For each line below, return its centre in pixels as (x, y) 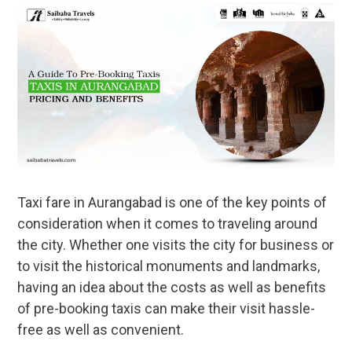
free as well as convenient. (101, 330)
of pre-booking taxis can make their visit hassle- (167, 309)
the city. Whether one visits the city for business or (176, 245)
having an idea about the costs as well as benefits (172, 288)
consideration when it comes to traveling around (168, 224)
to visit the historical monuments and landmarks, (169, 266)
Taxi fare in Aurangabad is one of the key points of (172, 203)
